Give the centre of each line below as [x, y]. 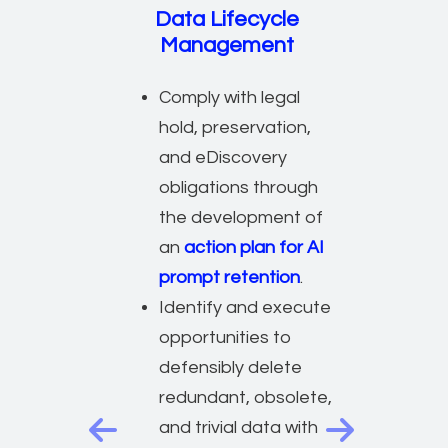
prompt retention [230, 277]
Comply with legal [230, 97]
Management [227, 45]
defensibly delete [231, 367]
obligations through [239, 187]
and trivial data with [239, 427]
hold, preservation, [235, 127]
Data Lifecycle [227, 19]
